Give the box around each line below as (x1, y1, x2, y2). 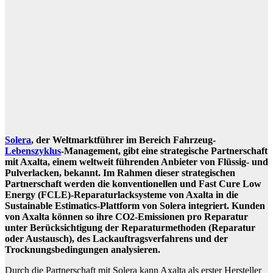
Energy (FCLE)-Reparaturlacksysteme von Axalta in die (5, 190, 238, 200)
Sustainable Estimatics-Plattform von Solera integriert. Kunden (5, 200, 265, 211)
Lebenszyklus (5, 146, 61, 157)
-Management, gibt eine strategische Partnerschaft (61, 146, 268, 157)
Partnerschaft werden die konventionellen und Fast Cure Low (5, 179, 261, 190)
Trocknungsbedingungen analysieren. (5, 244, 160, 255)
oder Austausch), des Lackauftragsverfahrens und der (5, 233, 228, 244)
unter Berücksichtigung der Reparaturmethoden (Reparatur (5, 222, 255, 233)
